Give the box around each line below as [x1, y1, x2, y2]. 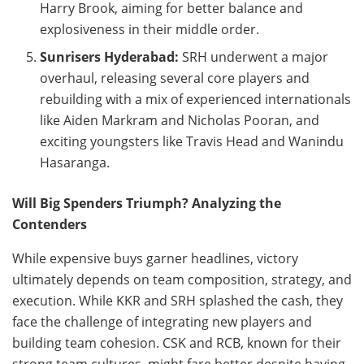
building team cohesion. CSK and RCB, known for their [12, 333, 341, 352]
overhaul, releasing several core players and [40, 68, 310, 87]
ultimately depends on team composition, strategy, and [12, 270, 352, 288]
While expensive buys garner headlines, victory [12, 249, 298, 267]
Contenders [12, 214, 87, 233]
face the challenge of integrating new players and [12, 312, 312, 331]
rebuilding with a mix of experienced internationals [40, 89, 352, 108]
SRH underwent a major [179, 47, 329, 66]
